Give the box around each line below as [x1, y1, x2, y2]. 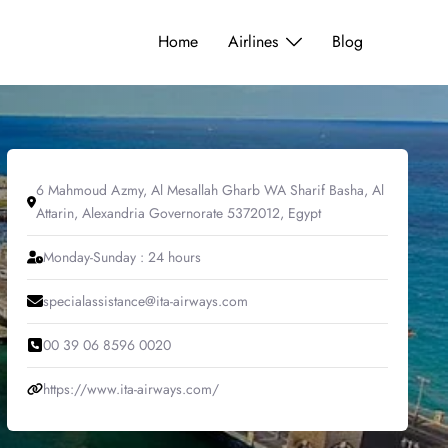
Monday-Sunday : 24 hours [42, 246, 201, 267]
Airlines [228, 30, 278, 54]
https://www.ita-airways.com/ [42, 378, 219, 399]
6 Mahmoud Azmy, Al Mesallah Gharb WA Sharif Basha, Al [35, 179, 384, 200]
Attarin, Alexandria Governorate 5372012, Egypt [35, 202, 321, 223]
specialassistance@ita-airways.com [42, 290, 248, 311]
